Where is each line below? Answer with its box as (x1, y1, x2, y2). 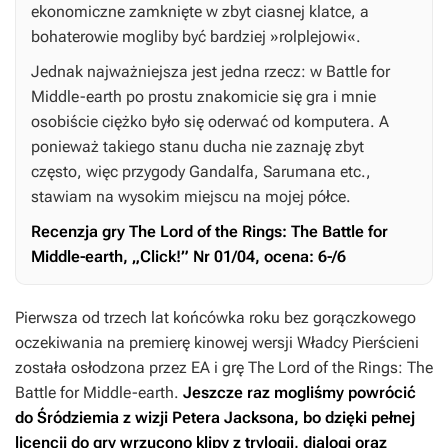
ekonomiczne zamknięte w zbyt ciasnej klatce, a (31, 2, 369, 22)
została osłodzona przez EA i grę (15, 358, 248, 378)
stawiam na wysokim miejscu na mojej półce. (31, 187, 351, 207)
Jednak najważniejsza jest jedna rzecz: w (31, 62, 326, 82)
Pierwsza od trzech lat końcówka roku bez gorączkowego (15, 308, 416, 328)
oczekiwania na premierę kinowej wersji (15, 333, 297, 353)
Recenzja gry (31, 222, 129, 242)
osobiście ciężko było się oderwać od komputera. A (31, 112, 389, 132)
